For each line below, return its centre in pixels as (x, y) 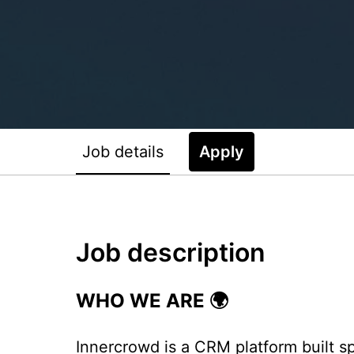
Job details (123, 151)
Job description (171, 252)
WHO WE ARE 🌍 (152, 300)
